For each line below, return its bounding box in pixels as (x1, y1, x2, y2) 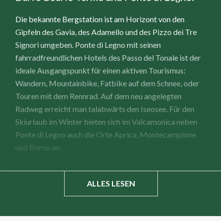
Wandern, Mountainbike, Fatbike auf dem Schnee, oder (15, 78, 199, 88)
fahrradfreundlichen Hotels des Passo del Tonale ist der (15, 52, 201, 62)
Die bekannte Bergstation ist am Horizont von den (15, 14, 184, 24)
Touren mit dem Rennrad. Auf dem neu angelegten (15, 91, 182, 101)
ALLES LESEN (86, 179, 135, 188)
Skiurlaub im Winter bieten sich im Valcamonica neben (15, 116, 197, 126)
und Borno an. (15, 142, 63, 152)
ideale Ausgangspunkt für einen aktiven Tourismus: (15, 65, 185, 75)
